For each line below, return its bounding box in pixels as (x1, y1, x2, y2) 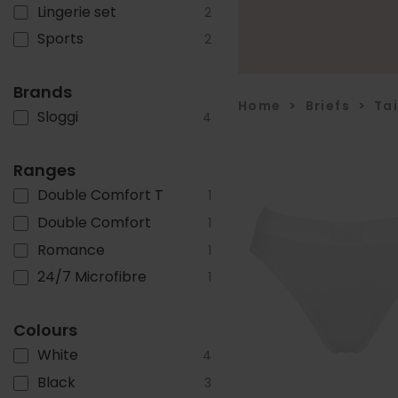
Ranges (13, 158, 76, 181)
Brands (13, 81, 72, 104)
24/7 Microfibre (37, 267, 147, 288)
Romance (37, 239, 106, 260)
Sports (37, 28, 84, 50)
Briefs (305, 96, 351, 115)
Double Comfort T (37, 184, 164, 205)
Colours (13, 319, 77, 342)
